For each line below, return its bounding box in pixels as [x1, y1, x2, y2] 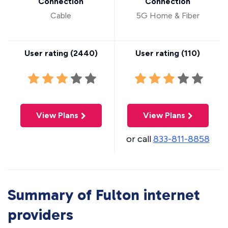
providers [8, 206, 73, 224]
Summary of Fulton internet [8, 186, 200, 204]
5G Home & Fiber [136, 11, 199, 20]
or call [126, 133, 153, 145]
